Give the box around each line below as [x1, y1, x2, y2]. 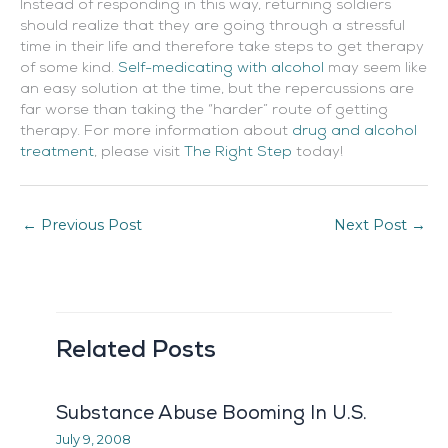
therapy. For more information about [20, 124, 292, 140]
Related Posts [56, 338, 217, 363]
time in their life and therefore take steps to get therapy [20, 40, 424, 56]
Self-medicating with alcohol [118, 61, 324, 77]
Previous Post [37, 215, 142, 234]
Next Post [334, 215, 411, 234]
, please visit [94, 145, 184, 161]
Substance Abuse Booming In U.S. [56, 402, 368, 425]
